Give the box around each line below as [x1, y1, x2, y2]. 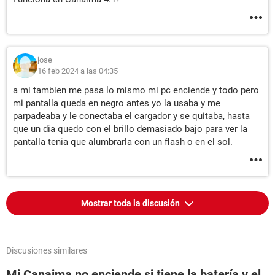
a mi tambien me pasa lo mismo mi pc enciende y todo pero [13, 85, 259, 96]
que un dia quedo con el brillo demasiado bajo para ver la [13, 123, 247, 134]
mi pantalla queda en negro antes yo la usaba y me [13, 98, 220, 109]
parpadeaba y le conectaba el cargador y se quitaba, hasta [13, 110, 250, 122]
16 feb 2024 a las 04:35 [37, 66, 118, 76]
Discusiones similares [6, 246, 87, 255]
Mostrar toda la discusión [81, 198, 182, 208]
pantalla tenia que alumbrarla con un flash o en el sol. [13, 136, 233, 147]
